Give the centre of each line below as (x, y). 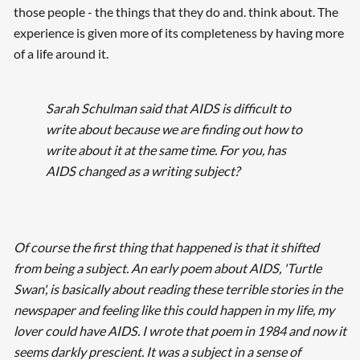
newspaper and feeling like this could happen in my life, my (174, 309)
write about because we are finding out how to (174, 129)
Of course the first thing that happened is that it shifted (166, 247)
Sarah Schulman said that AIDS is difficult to (168, 108)
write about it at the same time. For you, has (166, 150)
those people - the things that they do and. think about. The (176, 12)
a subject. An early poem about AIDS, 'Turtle (197, 268)
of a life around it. (61, 54)
